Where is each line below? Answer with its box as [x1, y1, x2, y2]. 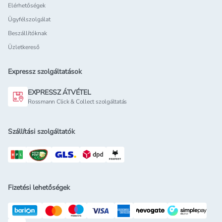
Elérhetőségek [8, 1, 46, 10]
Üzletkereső [8, 43, 40, 52]
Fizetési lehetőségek [8, 183, 70, 193]
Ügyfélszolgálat [8, 15, 51, 24]
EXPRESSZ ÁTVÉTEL [28, 88, 91, 98]
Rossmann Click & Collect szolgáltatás [28, 98, 127, 106]
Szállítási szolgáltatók [8, 127, 75, 137]
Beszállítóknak [8, 29, 47, 38]
